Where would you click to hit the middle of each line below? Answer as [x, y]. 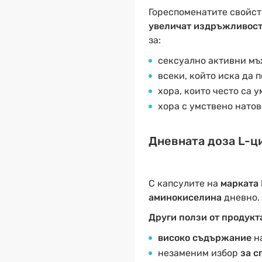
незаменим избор [198, 253]
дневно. [242, 197]
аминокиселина [186, 197]
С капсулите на [183, 183]
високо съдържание [204, 238]
